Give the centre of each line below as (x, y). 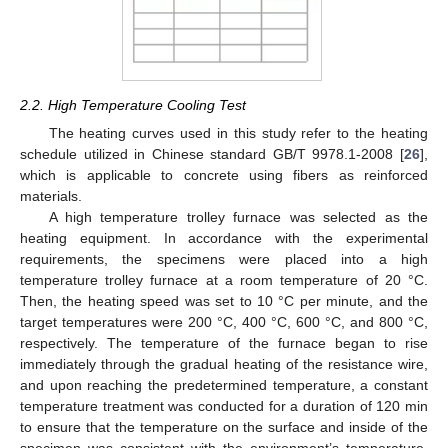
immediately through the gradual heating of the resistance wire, (224, 364)
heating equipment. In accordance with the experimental (224, 238)
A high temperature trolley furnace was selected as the (238, 217)
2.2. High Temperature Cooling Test (133, 104)
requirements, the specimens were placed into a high (224, 259)
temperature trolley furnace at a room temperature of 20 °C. (224, 280)
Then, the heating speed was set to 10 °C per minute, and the (224, 301)
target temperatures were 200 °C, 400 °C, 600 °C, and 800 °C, (224, 322)
